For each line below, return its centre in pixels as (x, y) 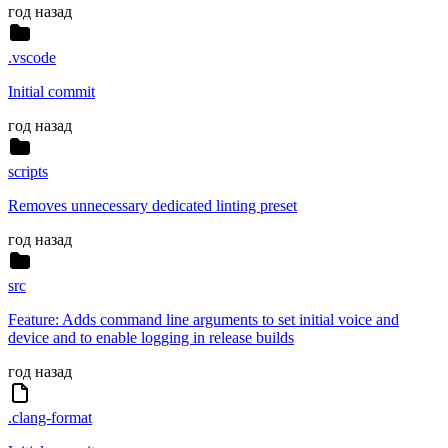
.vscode (32, 58)
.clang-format (50, 418)
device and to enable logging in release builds (151, 338)
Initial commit (51, 92)
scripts (28, 172)
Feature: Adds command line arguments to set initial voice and (203, 320)
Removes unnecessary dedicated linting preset (152, 206)
